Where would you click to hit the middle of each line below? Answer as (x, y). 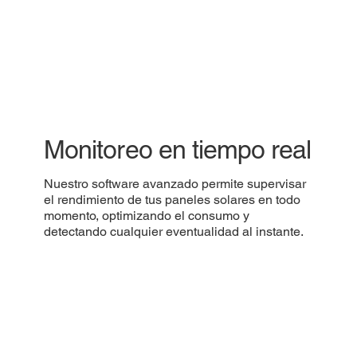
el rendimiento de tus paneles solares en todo (173, 200)
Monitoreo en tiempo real (178, 149)
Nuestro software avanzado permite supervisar (175, 184)
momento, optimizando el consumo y (147, 216)
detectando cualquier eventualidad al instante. (174, 232)
